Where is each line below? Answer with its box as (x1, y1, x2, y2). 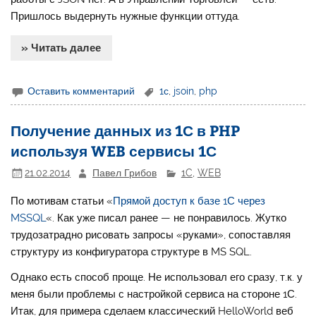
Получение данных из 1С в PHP (11, 120, 241, 141)
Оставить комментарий (28, 85, 135, 97)
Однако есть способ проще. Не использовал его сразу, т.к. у (11, 270, 303, 284)
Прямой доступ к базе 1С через (113, 195, 266, 208)
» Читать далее (21, 41, 102, 54)
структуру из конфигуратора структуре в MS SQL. (11, 245, 253, 259)
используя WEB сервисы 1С (11, 140, 217, 162)
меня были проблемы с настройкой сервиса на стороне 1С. (11, 287, 298, 300)
